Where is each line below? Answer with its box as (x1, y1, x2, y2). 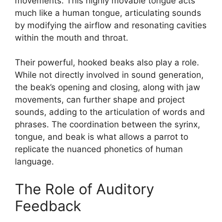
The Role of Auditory (15, 180, 154, 198)
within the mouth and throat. (15, 32, 128, 43)
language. (15, 157, 54, 167)
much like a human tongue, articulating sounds (15, 7, 201, 18)
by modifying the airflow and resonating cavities (15, 20, 207, 30)
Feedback (15, 197, 81, 215)
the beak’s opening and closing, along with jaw (15, 82, 200, 93)
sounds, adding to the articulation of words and (15, 107, 205, 117)
